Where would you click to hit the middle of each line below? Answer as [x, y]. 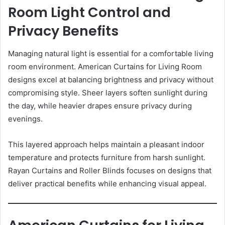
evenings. [25, 119]
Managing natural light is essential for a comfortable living [111, 53]
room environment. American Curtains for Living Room [105, 66]
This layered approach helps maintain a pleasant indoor [106, 144]
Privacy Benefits [63, 31]
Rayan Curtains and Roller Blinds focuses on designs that [110, 170]
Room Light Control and [89, 13]
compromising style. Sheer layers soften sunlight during [108, 92]
